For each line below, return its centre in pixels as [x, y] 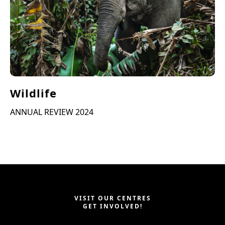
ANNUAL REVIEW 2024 [52, 112]
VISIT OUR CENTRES [113, 198]
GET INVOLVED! [113, 206]
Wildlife [33, 93]
